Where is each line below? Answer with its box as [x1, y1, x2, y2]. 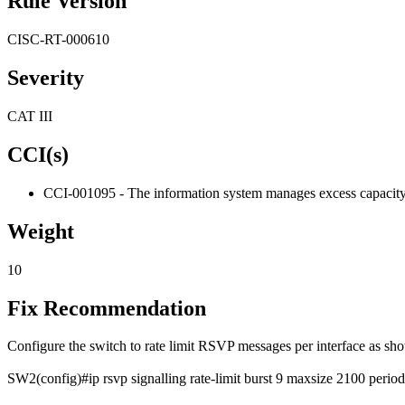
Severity [7, 66, 84, 90]
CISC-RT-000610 [7, 32, 109, 48]
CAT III [7, 108, 52, 125]
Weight [7, 219, 74, 243]
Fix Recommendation [7, 296, 206, 320]
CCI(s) [7, 142, 69, 166]
